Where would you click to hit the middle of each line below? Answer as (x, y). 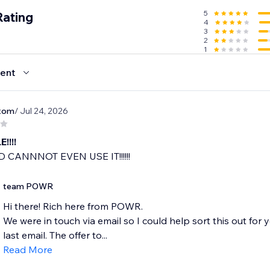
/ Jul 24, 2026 (41, 111)
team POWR (28, 187)
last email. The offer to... (55, 235)
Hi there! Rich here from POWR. (73, 206)
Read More (27, 250)
